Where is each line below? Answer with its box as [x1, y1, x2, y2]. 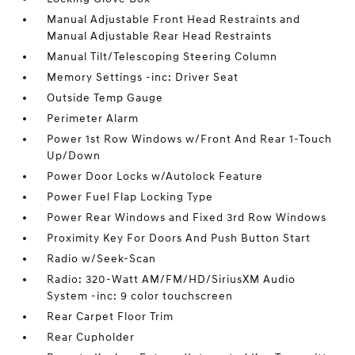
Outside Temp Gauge [47, 91, 164, 105]
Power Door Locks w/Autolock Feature [47, 170, 264, 184]
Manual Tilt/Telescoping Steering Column [47, 50, 278, 64]
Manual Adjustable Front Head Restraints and [47, 13, 301, 27]
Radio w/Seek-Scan [47, 252, 157, 266]
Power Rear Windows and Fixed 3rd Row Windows [47, 211, 327, 225]
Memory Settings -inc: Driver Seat [47, 71, 239, 85]
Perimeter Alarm [47, 112, 139, 126]
